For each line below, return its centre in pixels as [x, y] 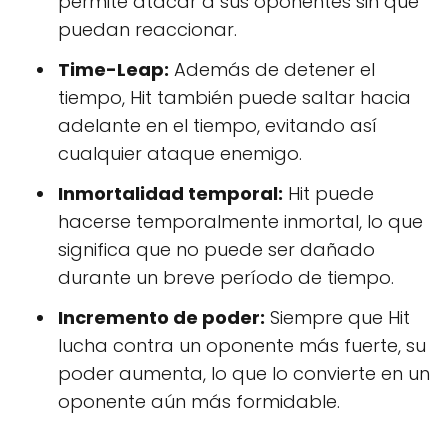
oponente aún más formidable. [199, 401]
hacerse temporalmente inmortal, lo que [240, 221]
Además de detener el [272, 69]
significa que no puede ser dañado [216, 249]
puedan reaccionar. [147, 29]
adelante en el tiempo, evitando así [217, 125]
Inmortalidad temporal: [170, 193]
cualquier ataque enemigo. [180, 153]
